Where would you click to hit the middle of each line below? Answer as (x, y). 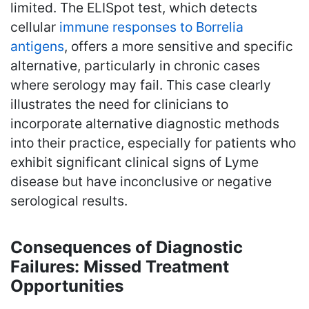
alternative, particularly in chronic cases (135, 65)
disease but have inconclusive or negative (141, 181)
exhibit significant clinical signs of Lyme (134, 162)
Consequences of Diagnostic (127, 247)
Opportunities (67, 286)
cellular (35, 27)
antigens (37, 46)
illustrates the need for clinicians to (119, 104)
